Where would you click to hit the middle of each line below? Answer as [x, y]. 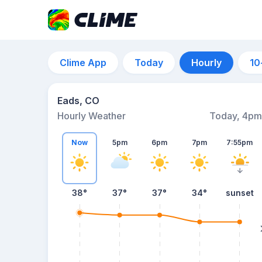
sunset [239, 193]
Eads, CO [78, 101]
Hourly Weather [92, 116]
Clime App [83, 63]
